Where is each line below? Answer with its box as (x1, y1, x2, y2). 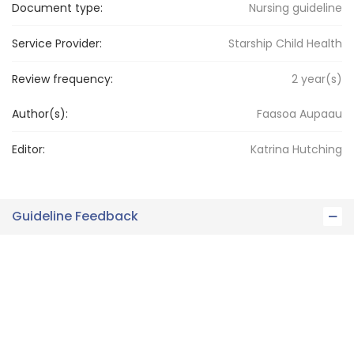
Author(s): (12, 105, 68, 122)
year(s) (298, 70, 342, 87)
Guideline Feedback (12, 207, 138, 226)
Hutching (292, 141, 342, 157)
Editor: (12, 141, 45, 157)
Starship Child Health (228, 35, 342, 51)
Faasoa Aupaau (257, 105, 342, 122)
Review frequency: (12, 70, 113, 87)
